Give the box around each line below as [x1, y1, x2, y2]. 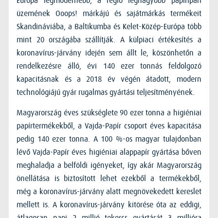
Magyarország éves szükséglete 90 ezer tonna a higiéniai [17, 108, 201, 117]
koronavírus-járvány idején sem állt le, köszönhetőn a [17, 48, 201, 57]
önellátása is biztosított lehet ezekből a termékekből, [17, 174, 201, 183]
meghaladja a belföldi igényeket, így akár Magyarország [17, 161, 201, 170]
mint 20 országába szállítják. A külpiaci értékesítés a [17, 35, 201, 44]
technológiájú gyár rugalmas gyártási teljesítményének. [17, 88, 195, 97]
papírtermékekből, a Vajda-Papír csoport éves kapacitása [17, 121, 201, 130]
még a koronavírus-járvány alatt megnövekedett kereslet [17, 187, 201, 196]
